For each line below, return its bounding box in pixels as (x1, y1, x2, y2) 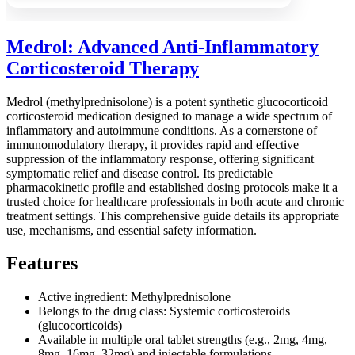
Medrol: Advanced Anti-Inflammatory (6, 36, 319, 57)
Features (6, 253, 78, 274)
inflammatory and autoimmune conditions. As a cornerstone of (6, 123, 317, 137)
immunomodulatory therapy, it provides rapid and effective (6, 137, 299, 151)
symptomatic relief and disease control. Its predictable (6, 166, 273, 180)
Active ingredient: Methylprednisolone (38, 290, 231, 304)
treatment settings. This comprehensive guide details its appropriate (6, 208, 339, 223)
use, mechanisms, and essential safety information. (6, 223, 257, 237)
